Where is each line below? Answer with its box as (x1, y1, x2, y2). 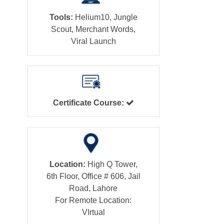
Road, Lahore (69, 183, 118, 192)
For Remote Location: (55, 195, 132, 204)
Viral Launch (70, 36, 116, 45)
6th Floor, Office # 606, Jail (46, 171, 140, 180)
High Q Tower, (85, 159, 137, 168)
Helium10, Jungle (72, 12, 137, 21)
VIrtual (81, 207, 105, 216)
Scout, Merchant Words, (51, 24, 136, 33)
